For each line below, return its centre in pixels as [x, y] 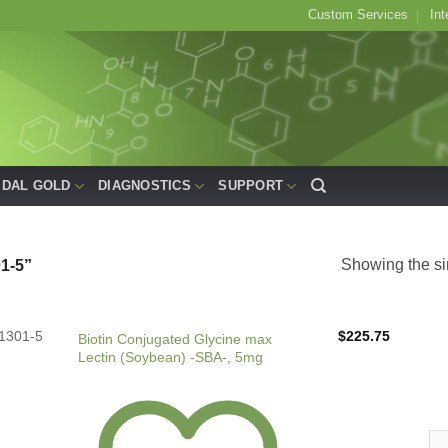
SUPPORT [251, 185]
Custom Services [357, 14]
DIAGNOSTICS [144, 185]
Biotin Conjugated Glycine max [175, 339]
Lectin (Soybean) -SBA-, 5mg [171, 357]
